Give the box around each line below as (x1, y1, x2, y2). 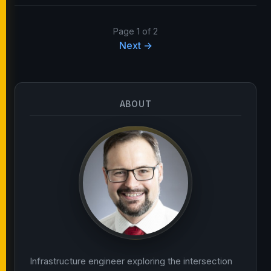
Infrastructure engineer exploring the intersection (30, 255, 232, 267)
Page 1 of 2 (113, 26, 158, 36)
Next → (119, 39, 152, 51)
